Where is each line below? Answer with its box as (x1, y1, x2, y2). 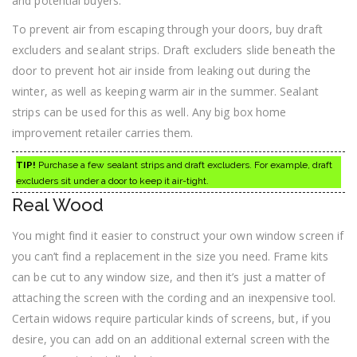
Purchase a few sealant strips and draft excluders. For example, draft (36, 159, 332, 171)
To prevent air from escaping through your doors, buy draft (12, 21, 323, 37)
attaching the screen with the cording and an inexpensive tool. (12, 289, 336, 305)
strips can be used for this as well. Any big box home (12, 104, 287, 120)
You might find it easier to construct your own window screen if (12, 227, 344, 243)
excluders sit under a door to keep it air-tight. (16, 175, 209, 186)
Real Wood (12, 194, 104, 215)
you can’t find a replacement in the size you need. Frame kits (12, 248, 329, 264)
